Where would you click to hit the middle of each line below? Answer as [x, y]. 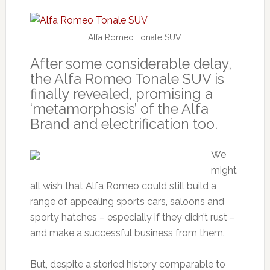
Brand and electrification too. [124, 124]
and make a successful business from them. [127, 233]
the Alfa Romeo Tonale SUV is [127, 78]
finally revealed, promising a [121, 93]
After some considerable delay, [130, 63]
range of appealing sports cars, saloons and [127, 201]
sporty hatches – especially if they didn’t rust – [132, 217]
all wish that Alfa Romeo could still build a [123, 186]
